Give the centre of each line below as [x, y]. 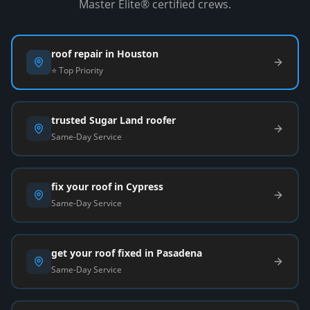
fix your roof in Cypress [107, 187]
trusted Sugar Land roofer [113, 120]
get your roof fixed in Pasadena [127, 253]
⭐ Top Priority [77, 71]
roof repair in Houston [105, 54]
